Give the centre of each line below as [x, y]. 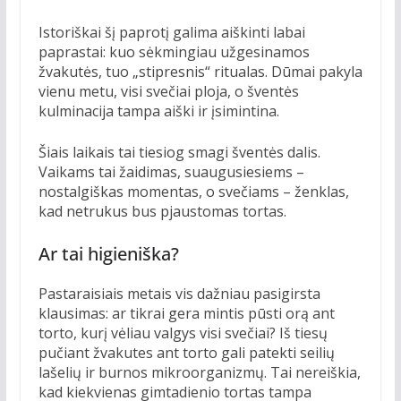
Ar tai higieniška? [108, 254]
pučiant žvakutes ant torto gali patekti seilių [186, 353]
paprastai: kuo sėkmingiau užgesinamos [174, 52]
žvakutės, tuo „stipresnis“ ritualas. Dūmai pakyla [200, 72]
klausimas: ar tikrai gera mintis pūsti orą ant [186, 314]
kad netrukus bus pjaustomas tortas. [162, 212]
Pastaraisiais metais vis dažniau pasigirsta [179, 294]
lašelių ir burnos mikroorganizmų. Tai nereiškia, [199, 373]
